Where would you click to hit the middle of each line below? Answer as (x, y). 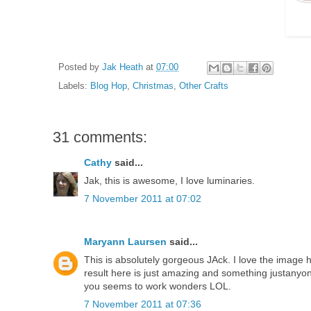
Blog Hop (109, 86)
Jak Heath (123, 68)
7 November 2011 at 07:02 (143, 198)
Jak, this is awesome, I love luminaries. (169, 180)
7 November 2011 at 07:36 (143, 304)
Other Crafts (204, 86)
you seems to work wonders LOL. (158, 286)
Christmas (153, 86)
